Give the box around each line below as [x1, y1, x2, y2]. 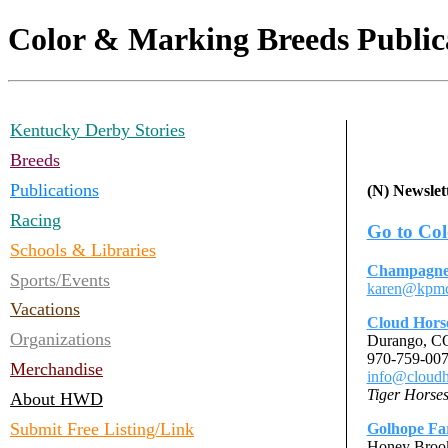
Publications [10, 179, 99, 200]
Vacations [10, 299, 80, 320]
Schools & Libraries [10, 239, 156, 260]
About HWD [10, 389, 103, 410]
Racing [10, 209, 61, 230]
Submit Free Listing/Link [10, 419, 194, 440]
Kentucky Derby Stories [10, 120, 185, 140]
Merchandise [10, 359, 103, 380]
